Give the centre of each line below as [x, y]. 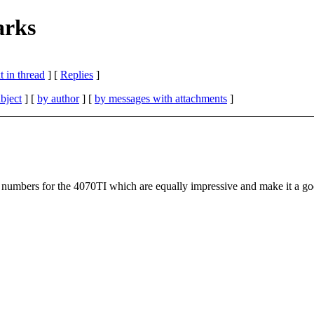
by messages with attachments [161, 98]
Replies [77, 74]
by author [58, 98]
